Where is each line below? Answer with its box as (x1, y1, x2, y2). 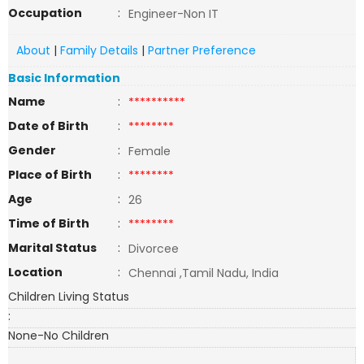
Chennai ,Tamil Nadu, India (128, 265, 279, 281)
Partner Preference (148, 42, 256, 58)
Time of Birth (8, 215, 89, 232)
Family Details (60, 42, 138, 58)
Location (8, 264, 63, 280)
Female (128, 143, 171, 159)
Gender (8, 142, 56, 158)
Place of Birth (8, 167, 92, 183)
